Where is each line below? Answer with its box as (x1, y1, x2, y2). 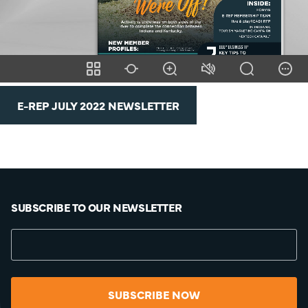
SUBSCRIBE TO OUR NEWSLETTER (11, 199, 182, 214)
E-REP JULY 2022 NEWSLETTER (17, 98, 179, 113)
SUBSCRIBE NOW (108, 287, 200, 302)
